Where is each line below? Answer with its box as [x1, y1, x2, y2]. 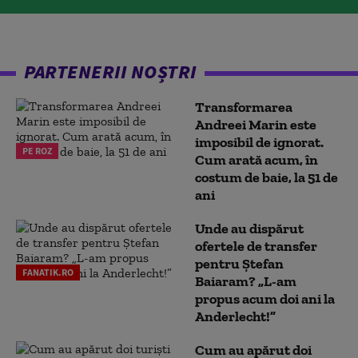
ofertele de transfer [195, 237, 317, 255]
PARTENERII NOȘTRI [24, 59, 197, 84]
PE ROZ [22, 145, 52, 157]
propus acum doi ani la [195, 290, 335, 308]
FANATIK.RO [22, 266, 74, 278]
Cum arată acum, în [195, 151, 318, 169]
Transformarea [195, 98, 292, 116]
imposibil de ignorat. [195, 133, 324, 151]
